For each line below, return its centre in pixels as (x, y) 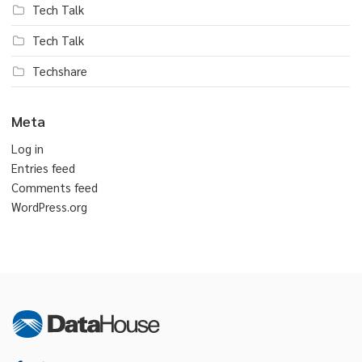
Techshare (60, 71)
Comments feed (55, 187)
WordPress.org (49, 207)
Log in (27, 149)
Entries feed (43, 168)
